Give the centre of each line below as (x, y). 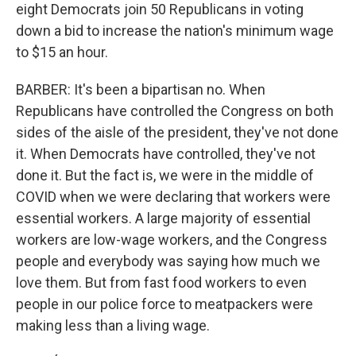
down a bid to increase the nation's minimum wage (175, 30)
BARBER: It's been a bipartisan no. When (141, 89)
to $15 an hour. (62, 52)
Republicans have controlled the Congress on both (175, 110)
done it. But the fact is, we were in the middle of (165, 175)
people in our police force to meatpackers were (164, 304)
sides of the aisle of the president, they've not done (177, 132)
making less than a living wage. (113, 325)
